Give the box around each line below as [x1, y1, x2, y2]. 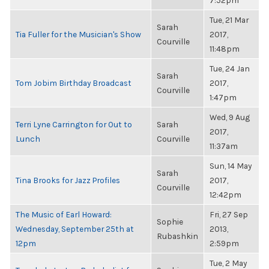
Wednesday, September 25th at [16, 224, 134, 234]
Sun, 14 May [210, 161, 252, 171]
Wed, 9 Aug [210, 112, 250, 122]
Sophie [157, 217, 183, 226]
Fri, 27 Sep [210, 210, 248, 219]
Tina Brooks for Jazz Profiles [16, 175, 120, 185]
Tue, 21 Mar [210, 15, 249, 25]
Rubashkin [157, 231, 198, 241]
